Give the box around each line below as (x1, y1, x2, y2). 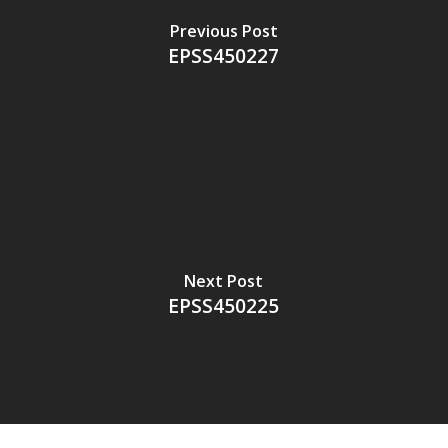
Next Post (184, 269, 264, 292)
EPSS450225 (168, 291, 280, 319)
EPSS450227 (168, 41, 280, 69)
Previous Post (169, 19, 278, 42)
